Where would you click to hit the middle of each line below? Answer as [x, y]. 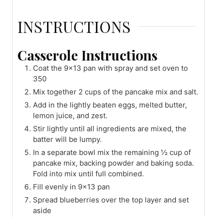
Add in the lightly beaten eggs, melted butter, [110, 105]
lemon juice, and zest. [70, 116]
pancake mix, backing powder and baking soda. [113, 163]
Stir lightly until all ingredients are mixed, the [110, 129]
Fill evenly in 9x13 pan [71, 187]
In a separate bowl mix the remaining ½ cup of [112, 153]
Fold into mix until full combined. [88, 174]
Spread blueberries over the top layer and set [111, 200]
